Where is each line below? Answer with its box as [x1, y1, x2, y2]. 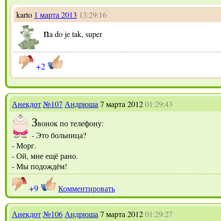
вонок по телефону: [37, 117, 106, 128]
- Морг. [12, 140, 37, 150]
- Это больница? [32, 129, 86, 140]
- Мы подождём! [12, 160, 67, 171]
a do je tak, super [49, 28, 102, 39]
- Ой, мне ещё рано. [12, 150, 78, 161]
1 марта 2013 [34, 9, 77, 20]
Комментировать [58, 183, 115, 193]
